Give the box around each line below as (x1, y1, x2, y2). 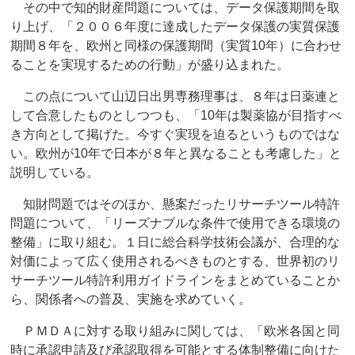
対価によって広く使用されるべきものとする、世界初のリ (10, 254, 341, 269)
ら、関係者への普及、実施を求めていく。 (10, 292, 252, 307)
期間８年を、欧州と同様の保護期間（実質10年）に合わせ (10, 39, 342, 53)
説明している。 (10, 166, 100, 180)
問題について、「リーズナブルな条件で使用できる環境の (10, 216, 341, 231)
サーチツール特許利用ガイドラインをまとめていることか (10, 273, 341, 288)
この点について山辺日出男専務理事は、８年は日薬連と (10, 90, 341, 104)
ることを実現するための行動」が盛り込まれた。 (10, 58, 290, 72)
